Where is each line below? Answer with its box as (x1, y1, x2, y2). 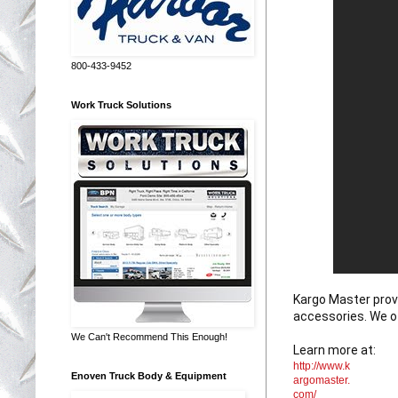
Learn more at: (293, 342, 378, 357)
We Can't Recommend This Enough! (71, 330, 227, 342)
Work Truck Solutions (71, 99, 171, 110)
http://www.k (293, 359, 350, 372)
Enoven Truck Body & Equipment (71, 370, 227, 381)
